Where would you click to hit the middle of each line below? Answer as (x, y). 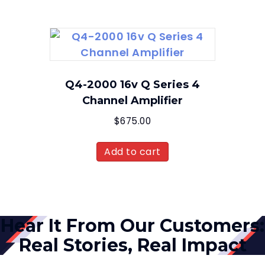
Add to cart (132, 151)
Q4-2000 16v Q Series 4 (132, 85)
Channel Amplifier (132, 101)
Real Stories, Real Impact (132, 245)
